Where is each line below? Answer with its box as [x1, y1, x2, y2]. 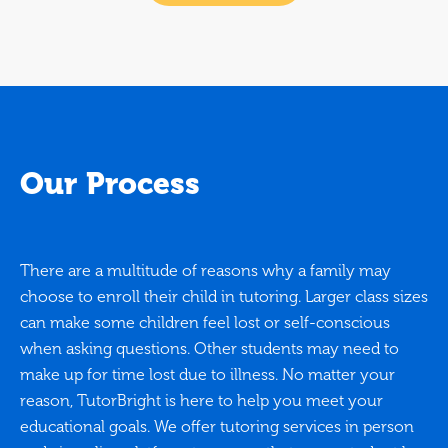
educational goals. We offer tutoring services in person [20, 417, 414, 437]
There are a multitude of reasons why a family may [20, 261, 391, 281]
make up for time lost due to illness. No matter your [20, 365, 395, 385]
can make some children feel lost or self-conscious [20, 313, 390, 333]
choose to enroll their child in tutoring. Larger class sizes [20, 287, 428, 307]
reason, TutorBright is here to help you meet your [20, 391, 383, 411]
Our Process [20, 166, 200, 203]
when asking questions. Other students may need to [20, 339, 399, 359]
